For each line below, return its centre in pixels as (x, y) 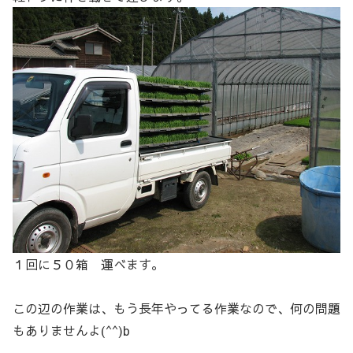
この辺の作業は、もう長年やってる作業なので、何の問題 (176, 308)
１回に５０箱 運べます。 (88, 264)
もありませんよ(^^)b (71, 331)
